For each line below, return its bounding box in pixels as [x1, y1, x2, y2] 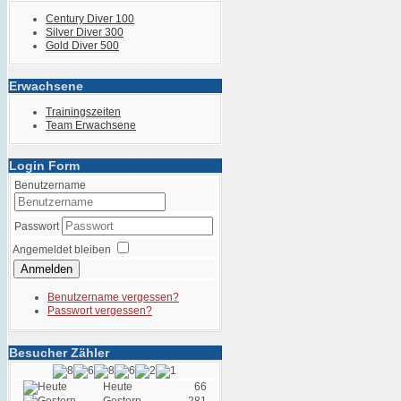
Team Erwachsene [46, 119, 136, 132]
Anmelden [21, 262, 73, 276]
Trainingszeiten [46, 106, 121, 118]
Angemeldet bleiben [13, 243, 111, 256]
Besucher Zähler [9, 346, 109, 360]
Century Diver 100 [46, 13, 134, 25]
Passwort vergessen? [47, 304, 152, 317]
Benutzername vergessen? [47, 291, 179, 303]
